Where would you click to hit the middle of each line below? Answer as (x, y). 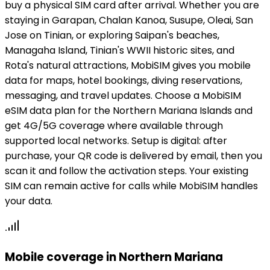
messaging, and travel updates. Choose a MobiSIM (123, 96)
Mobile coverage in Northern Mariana (114, 257)
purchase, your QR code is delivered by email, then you (133, 156)
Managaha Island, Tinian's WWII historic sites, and (120, 51)
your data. (29, 201)
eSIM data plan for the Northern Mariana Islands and (129, 111)
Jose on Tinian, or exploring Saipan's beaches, (112, 36)
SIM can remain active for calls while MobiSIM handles (131, 186)
